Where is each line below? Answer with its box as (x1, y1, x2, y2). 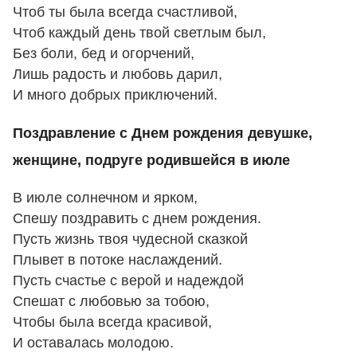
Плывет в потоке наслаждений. (13, 252, 222, 269)
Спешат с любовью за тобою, (13, 293, 210, 310)
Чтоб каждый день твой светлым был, (13, 25, 266, 41)
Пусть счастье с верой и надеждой (13, 273, 244, 289)
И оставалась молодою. (13, 335, 174, 351)
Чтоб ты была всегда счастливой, (13, 4, 237, 21)
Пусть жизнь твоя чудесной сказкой (13, 231, 248, 248)
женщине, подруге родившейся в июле (13, 151, 290, 168)
